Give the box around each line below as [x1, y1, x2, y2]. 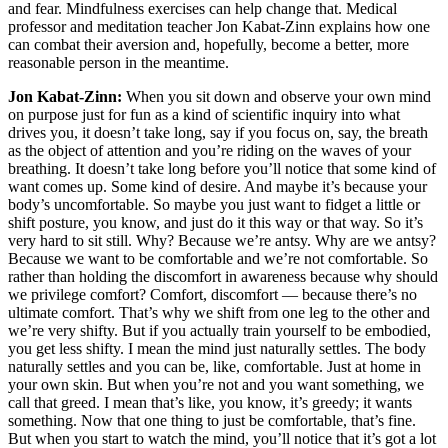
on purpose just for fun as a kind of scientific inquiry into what [8, 105, 400, 123]
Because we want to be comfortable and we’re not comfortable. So [8, 249, 428, 267]
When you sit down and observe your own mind [122, 87, 431, 105]
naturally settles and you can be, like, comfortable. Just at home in [8, 357, 421, 375]
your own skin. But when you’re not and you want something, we [8, 375, 424, 393]
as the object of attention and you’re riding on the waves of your [8, 141, 411, 159]
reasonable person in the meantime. [8, 53, 229, 71]
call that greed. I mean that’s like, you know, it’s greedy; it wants [8, 393, 412, 411]
